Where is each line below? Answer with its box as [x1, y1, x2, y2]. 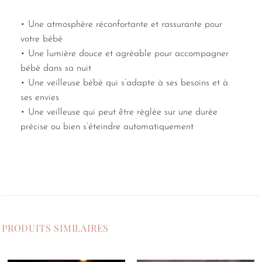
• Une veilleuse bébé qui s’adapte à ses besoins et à [20, 78, 228, 88]
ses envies [20, 93, 59, 103]
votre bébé [20, 35, 63, 44]
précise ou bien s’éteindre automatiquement [20, 122, 194, 132]
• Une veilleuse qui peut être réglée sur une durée [20, 108, 218, 118]
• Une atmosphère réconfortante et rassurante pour [20, 20, 222, 30]
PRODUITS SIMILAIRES [2, 221, 109, 234]
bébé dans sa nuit [20, 64, 91, 74]
